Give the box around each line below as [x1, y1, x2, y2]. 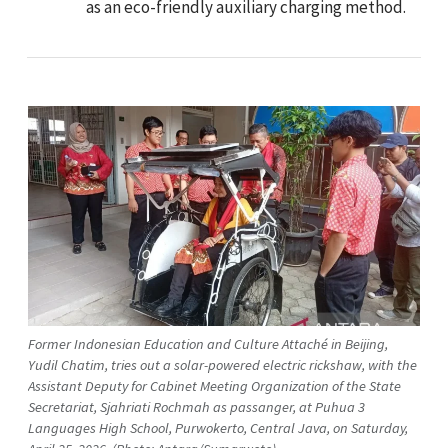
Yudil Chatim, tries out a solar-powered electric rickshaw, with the [28, 355, 417, 374]
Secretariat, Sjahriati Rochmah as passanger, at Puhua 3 [28, 397, 365, 416]
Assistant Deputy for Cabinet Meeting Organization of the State [28, 376, 401, 395]
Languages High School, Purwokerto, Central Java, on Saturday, [28, 418, 408, 437]
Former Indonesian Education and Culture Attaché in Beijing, [28, 334, 388, 353]
